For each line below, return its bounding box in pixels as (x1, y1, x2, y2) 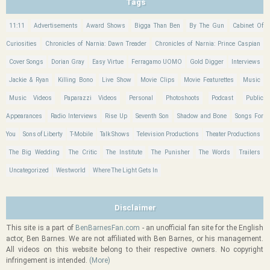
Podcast (212, 95, 234, 101)
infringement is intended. (6, 256, 89, 265)
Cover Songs (9, 58, 43, 65)
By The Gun (189, 22, 224, 29)
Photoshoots (165, 95, 199, 101)
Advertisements (33, 22, 78, 29)
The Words (199, 149, 230, 155)
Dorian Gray (51, 58, 84, 65)
